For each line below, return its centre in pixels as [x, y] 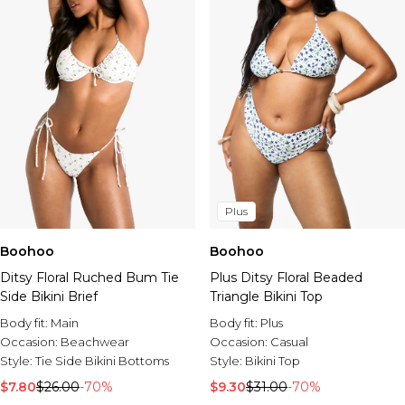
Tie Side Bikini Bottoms [102, 361]
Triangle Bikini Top [266, 297]
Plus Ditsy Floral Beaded [286, 278]
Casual [289, 342]
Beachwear [95, 342]
